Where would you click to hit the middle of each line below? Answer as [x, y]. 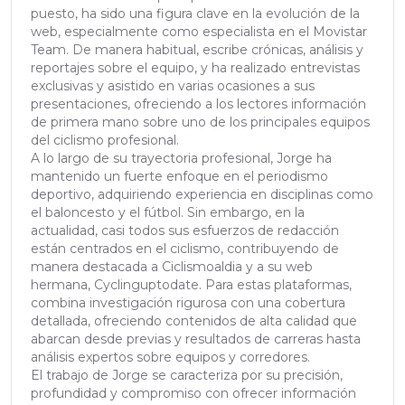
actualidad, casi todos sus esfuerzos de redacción [185, 230]
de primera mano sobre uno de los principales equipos [200, 122]
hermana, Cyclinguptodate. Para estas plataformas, [191, 284]
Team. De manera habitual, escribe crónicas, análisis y [197, 49]
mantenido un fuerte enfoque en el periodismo [179, 176]
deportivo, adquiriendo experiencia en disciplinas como [202, 194]
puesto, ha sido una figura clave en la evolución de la [195, 13]
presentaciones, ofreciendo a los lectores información [198, 104]
